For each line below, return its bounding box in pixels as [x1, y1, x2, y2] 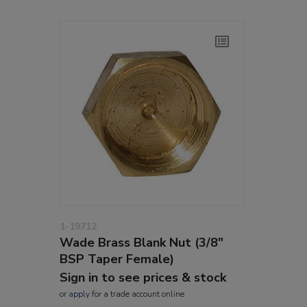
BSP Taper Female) [60, 250, 174, 267]
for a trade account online [90, 288, 184, 299]
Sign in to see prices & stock [60, 269, 226, 286]
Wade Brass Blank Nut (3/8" [60, 234, 223, 251]
